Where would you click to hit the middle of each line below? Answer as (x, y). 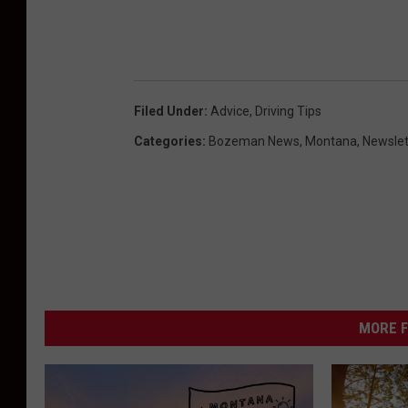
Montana (331, 142)
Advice (230, 112)
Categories (168, 142)
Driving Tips (288, 112)
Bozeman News (254, 142)
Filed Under (169, 112)
